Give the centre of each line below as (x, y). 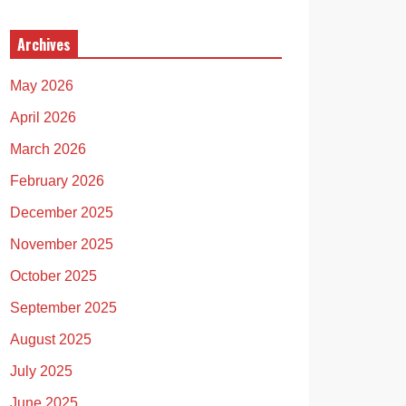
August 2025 (51, 339)
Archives (44, 44)
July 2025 (41, 371)
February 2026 (57, 181)
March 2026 (48, 149)
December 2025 (62, 213)
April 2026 (43, 117)
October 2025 (53, 276)
